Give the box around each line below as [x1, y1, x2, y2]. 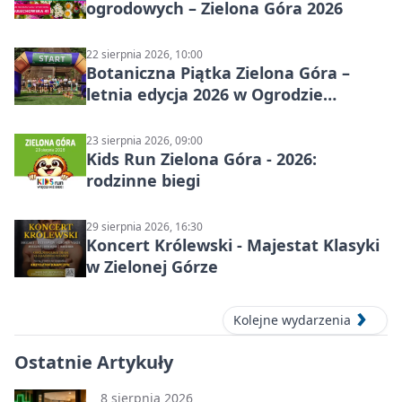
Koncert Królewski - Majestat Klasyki [86, 233, 380, 256]
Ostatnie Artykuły [14, 350, 173, 375]
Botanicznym [86, 104, 191, 127]
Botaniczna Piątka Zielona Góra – [86, 61, 350, 83]
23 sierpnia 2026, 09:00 [86, 132, 203, 148]
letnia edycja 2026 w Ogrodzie [86, 83, 323, 105]
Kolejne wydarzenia [233, 311, 351, 329]
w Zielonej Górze [86, 255, 218, 277]
